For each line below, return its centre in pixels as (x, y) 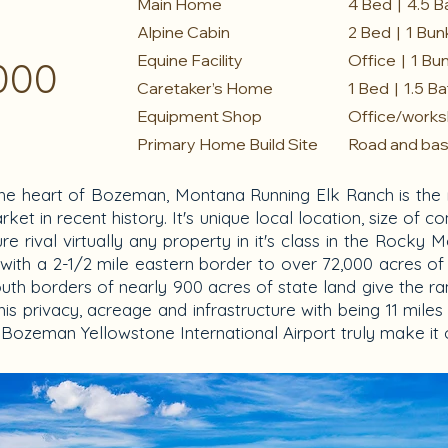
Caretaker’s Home (205, 88)
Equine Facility (190, 60)
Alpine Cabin (183, 32)
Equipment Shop (199, 116)
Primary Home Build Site (227, 144)
